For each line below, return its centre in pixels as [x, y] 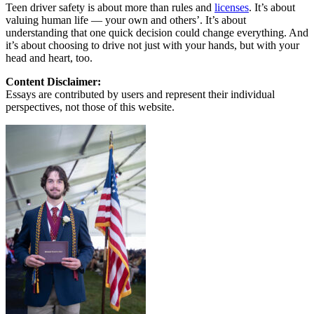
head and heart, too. [49, 57]
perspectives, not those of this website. [90, 107]
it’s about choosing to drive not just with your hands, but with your [152, 45]
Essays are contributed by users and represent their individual [140, 94]
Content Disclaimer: [53, 81]
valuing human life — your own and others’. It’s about [126, 20]
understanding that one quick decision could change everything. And [157, 32]
